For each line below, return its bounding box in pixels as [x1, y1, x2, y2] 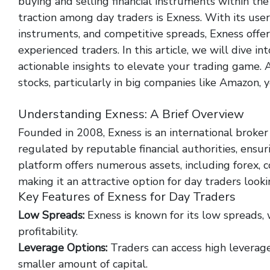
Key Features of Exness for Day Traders [18, 189, 236, 205]
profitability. [18, 224, 78, 239]
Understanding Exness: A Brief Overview [18, 106, 244, 122]
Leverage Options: [18, 240, 107, 255]
